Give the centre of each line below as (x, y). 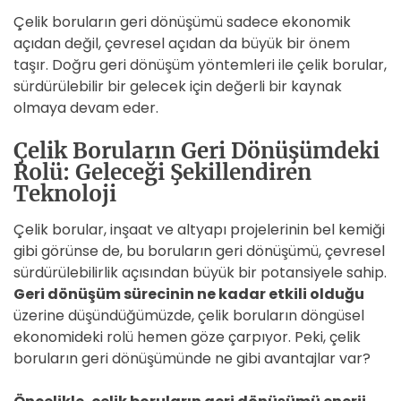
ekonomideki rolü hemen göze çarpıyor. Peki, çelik (187, 337)
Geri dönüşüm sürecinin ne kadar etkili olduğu (189, 294)
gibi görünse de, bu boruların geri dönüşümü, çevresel (199, 251)
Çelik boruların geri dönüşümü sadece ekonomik (182, 22)
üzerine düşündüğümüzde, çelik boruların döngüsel (189, 316)
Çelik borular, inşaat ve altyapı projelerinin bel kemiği (199, 230)
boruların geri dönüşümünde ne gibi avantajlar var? (192, 358)
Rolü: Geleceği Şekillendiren (162, 172)
